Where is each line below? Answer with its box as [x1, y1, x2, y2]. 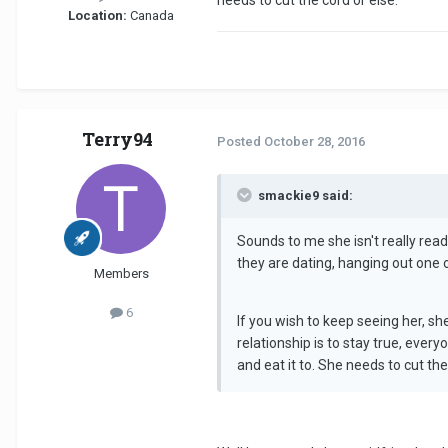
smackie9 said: [258, 187, 353, 203]
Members [93, 266, 149, 282]
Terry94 [81, 127, 153, 152]
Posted [217, 133, 264, 149]
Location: [68, 7, 127, 23]
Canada [127, 7, 174, 23]
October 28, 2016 [264, 133, 365, 149]
